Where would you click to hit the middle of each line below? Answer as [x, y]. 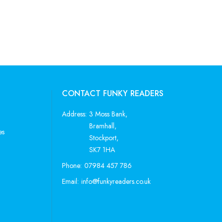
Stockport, [104, 138]
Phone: [72, 166]
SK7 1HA [102, 150]
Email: [70, 182]
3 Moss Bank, [108, 114]
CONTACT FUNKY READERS [112, 94]
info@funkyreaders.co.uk [116, 182]
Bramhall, [103, 126]
